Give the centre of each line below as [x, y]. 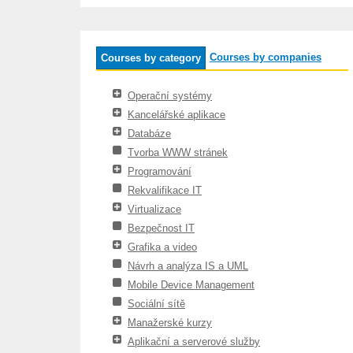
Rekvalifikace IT [165, 190]
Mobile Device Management [191, 285]
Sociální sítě [156, 304]
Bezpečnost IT [161, 228]
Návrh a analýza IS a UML [188, 266]
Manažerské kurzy [170, 323]
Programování [160, 171]
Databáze [149, 134]
